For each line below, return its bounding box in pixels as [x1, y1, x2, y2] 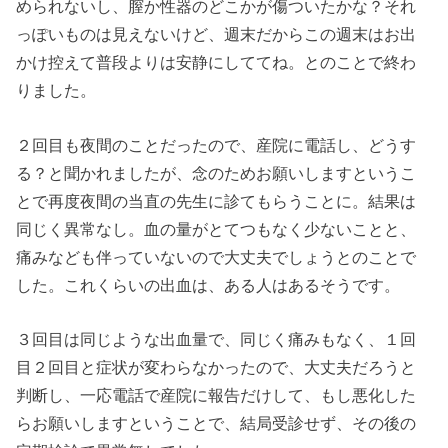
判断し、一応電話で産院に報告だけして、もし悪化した [16, 385, 417, 404]
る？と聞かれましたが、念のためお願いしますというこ [16, 163, 417, 182]
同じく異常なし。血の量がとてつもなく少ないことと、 [16, 219, 417, 238]
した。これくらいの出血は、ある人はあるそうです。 [16, 275, 401, 294]
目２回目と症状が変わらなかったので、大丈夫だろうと [16, 357, 417, 376]
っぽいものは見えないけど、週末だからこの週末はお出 [16, 25, 417, 44]
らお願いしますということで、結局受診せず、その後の [16, 413, 417, 432]
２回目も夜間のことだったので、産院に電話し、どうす [16, 135, 417, 154]
